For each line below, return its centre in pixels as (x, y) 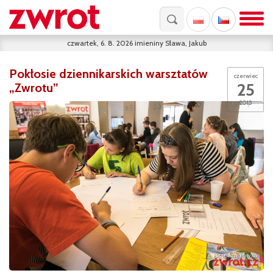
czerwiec (246, 76)
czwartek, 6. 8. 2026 (101, 43)
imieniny (150, 43)
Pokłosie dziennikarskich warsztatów (108, 74)
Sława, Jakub (186, 43)
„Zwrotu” (34, 88)
